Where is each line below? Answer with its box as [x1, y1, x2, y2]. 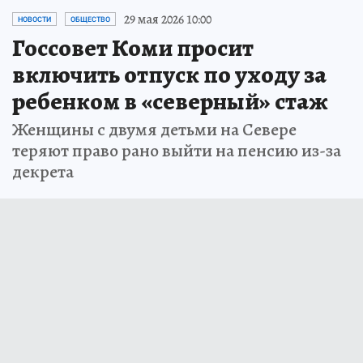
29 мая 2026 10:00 [124, 10, 211, 28]
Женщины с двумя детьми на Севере [12, 117, 297, 142]
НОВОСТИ [18, 15, 51, 23]
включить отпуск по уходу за [12, 58, 327, 91]
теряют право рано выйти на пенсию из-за [12, 138, 341, 163]
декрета [12, 159, 74, 184]
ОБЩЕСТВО [70, 15, 110, 23]
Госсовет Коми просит [12, 31, 254, 64]
